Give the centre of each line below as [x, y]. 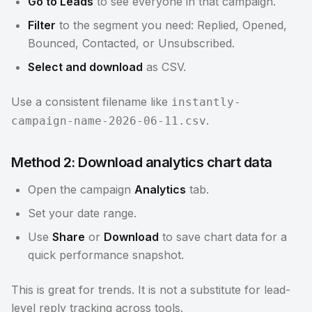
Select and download [85, 67]
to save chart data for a [223, 237]
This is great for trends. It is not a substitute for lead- [151, 290]
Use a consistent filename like [91, 102]
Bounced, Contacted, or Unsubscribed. [131, 43]
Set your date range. [82, 213]
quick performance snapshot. [106, 255]
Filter [42, 25]
